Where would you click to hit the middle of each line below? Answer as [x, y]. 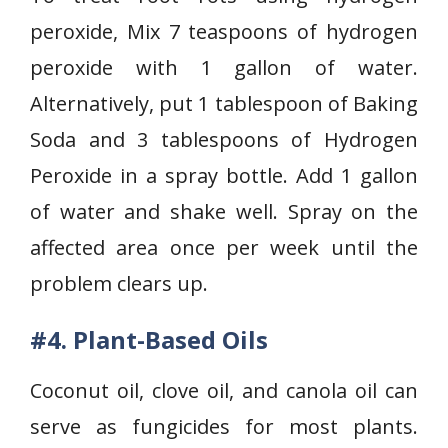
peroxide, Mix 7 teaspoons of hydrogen [224, 31]
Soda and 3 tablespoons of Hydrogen [224, 139]
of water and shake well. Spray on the [224, 211]
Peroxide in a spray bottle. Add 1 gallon [224, 175]
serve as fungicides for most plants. [224, 426]
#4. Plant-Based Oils [149, 339]
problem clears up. [119, 283]
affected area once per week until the [224, 247]
